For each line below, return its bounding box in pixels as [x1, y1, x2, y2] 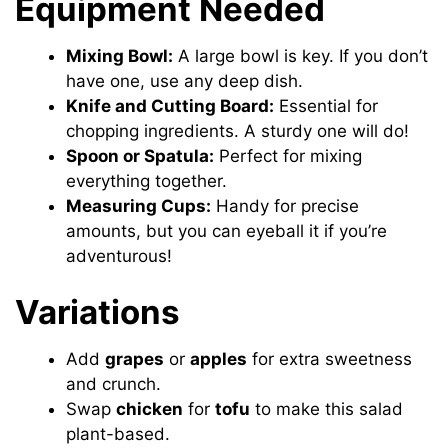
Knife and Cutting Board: [66, 95, 275, 116]
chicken [116, 398, 184, 419]
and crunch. [66, 373, 162, 394]
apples [190, 348, 248, 369]
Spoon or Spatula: [66, 145, 215, 166]
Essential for [274, 95, 379, 116]
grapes [105, 348, 165, 369]
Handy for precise [211, 195, 360, 216]
